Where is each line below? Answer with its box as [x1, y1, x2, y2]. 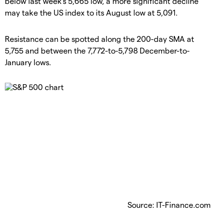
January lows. [5, 57, 51, 67]
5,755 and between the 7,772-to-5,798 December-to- [5, 45, 190, 55]
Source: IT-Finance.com [127, 200, 211, 209]
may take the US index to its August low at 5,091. [5, 7, 178, 17]
